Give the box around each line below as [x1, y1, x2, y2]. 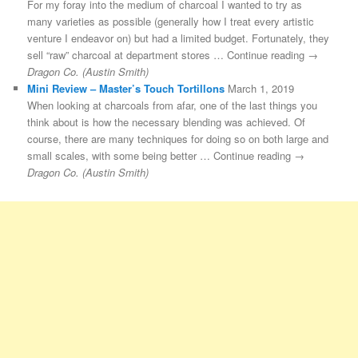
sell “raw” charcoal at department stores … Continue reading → [27, 46, 319, 62]
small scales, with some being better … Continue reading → [27, 147, 305, 163]
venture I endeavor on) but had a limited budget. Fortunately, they [27, 30, 330, 46]
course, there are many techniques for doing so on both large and [27, 130, 329, 146]
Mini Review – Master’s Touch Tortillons [27, 80, 225, 96]
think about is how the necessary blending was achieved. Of [27, 113, 306, 129]
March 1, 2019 [228, 80, 295, 96]
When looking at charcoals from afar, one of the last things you [27, 97, 318, 113]
